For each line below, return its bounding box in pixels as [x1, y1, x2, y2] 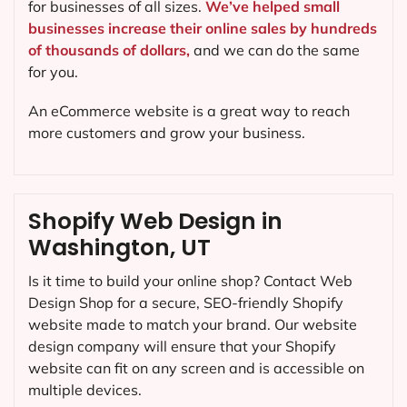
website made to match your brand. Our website [28, 315, 357, 334]
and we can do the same [190, 40, 360, 59]
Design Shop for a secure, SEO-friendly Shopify [28, 293, 343, 313]
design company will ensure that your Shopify [28, 337, 336, 356]
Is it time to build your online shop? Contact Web [28, 272, 352, 291]
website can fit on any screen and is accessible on [28, 359, 364, 378]
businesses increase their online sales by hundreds [28, 18, 377, 37]
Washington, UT [28, 232, 211, 264]
